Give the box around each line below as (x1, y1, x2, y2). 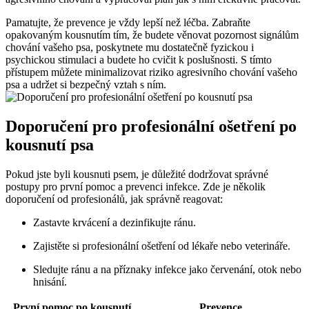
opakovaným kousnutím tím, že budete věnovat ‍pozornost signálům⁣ (6, 29, 299, 41)
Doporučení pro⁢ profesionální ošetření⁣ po (6, 117, 297, 136)
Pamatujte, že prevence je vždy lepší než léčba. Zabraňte (6, 17, 250, 29)
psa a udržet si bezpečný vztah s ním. (6, 79, 166, 91)
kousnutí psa (6, 136, 94, 154)
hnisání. (33, 275, 67, 288)
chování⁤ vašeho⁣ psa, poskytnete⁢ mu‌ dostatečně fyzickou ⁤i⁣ (6, 41, 254, 54)
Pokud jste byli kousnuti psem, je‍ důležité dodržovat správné (6, 168, 268, 180)
